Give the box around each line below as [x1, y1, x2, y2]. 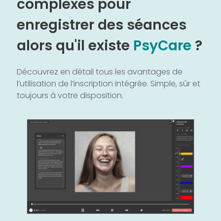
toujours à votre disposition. [17, 90, 123, 101]
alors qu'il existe [17, 36, 133, 55]
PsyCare [133, 36, 195, 55]
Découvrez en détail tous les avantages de [17, 66, 183, 77]
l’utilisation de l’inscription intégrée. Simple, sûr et [17, 78, 200, 89]
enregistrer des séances [17, 15, 186, 35]
